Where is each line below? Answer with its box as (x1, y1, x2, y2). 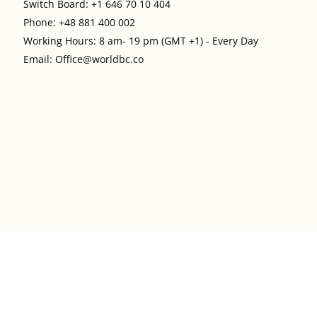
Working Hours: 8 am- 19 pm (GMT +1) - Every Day (23, 33, 259, 47)
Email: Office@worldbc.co (23, 52, 147, 66)
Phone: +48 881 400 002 (23, 15, 136, 29)
